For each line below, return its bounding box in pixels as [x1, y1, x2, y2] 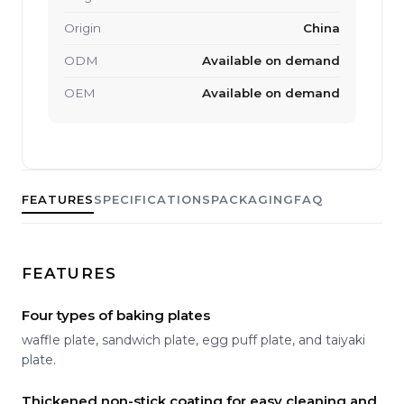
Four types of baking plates [22, 306, 210, 324]
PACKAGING [211, 191, 294, 207]
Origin [64, 20, 101, 35]
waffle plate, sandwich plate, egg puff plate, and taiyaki [22, 331, 365, 348]
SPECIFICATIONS [94, 191, 211, 207]
